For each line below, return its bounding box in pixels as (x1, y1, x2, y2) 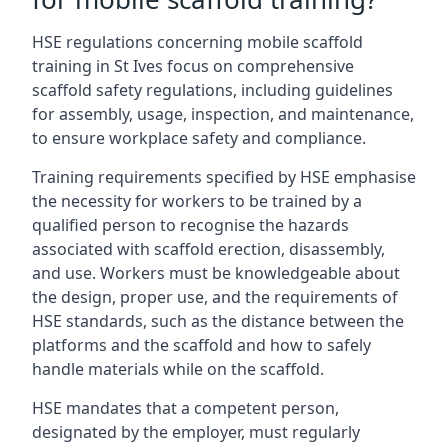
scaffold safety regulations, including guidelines (32, 79, 393, 101)
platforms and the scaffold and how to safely (32, 334, 371, 356)
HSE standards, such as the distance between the (32, 310, 404, 332)
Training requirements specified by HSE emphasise (32, 166, 416, 188)
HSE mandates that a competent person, (32, 397, 339, 419)
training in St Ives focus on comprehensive (32, 55, 354, 77)
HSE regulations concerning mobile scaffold (32, 31, 363, 53)
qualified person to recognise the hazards (32, 214, 349, 236)
